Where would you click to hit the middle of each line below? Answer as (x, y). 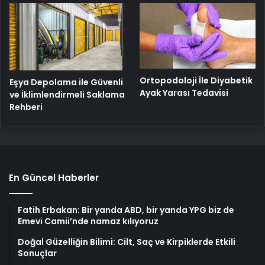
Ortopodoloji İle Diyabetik (196, 80)
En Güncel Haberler (54, 178)
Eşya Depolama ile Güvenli (66, 83)
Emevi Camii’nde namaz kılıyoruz (88, 222)
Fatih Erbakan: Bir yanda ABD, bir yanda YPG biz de (126, 210)
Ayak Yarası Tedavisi (184, 93)
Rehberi (26, 107)
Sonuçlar (37, 253)
